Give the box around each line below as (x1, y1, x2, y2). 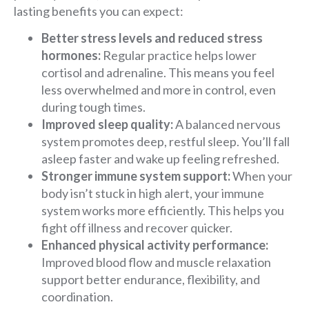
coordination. (41, 289, 113, 305)
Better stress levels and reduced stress (41, 30, 263, 46)
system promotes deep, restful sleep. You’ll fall (41, 134, 290, 150)
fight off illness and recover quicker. (41, 220, 232, 236)
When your (230, 168, 292, 184)
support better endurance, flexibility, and (41, 272, 260, 288)
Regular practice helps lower (101, 48, 257, 63)
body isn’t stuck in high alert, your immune (41, 186, 264, 201)
